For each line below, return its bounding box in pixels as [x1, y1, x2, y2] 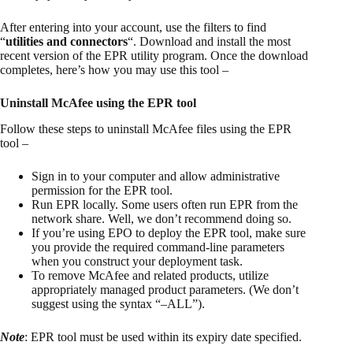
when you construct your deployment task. [32, 255, 243, 269]
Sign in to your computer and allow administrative [32, 169, 280, 184]
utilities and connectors [6, 35, 128, 49]
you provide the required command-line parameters [32, 240, 284, 255]
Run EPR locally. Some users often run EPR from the [32, 198, 298, 212]
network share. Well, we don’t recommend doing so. [32, 212, 292, 226]
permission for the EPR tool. [32, 184, 173, 198]
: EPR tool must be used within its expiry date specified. [24, 330, 305, 344]
